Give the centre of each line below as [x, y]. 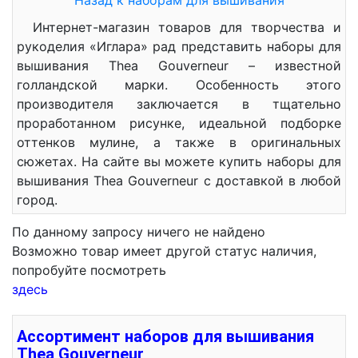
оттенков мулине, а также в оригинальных [179, 142]
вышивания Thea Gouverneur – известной [179, 66]
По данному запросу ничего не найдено [139, 232]
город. [37, 200]
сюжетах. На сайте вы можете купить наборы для [179, 161]
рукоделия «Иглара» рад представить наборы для [179, 46]
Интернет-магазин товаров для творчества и [187, 27]
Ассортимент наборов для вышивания [165, 336]
